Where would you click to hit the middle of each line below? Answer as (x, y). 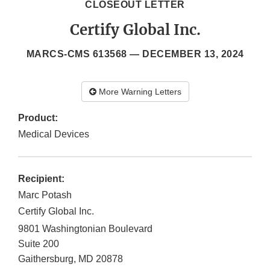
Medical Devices (54, 134)
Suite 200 (39, 244)
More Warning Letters (139, 92)
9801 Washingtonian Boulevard (85, 229)
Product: (38, 118)
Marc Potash (45, 195)
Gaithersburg (46, 259)
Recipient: (41, 179)
